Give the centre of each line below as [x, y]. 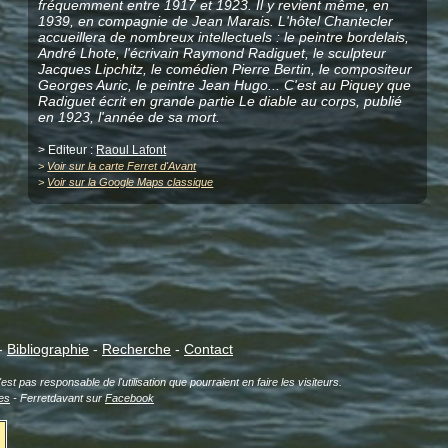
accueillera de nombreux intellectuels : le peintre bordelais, [224, 36]
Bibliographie [48, 349]
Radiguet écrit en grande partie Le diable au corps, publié [220, 100]
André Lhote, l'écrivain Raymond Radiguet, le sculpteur [212, 52]
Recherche [136, 349]
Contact [208, 349]
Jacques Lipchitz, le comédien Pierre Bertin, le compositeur [225, 68]
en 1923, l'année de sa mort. [129, 116]
